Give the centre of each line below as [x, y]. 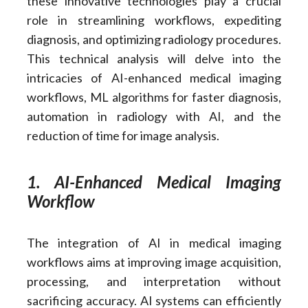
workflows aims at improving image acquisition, [154, 262]
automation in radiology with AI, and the [154, 117]
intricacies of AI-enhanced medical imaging [154, 78]
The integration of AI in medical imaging [154, 243]
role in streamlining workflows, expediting [154, 20]
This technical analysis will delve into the [154, 59]
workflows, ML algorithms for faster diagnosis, [154, 97]
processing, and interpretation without [154, 282]
